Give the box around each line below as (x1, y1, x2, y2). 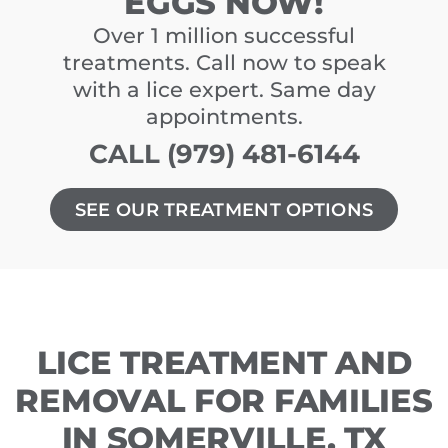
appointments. (145, 104, 303, 130)
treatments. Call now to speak (62, 50, 386, 76)
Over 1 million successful (93, 23, 355, 49)
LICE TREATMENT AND (36, 343, 412, 382)
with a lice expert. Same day (72, 77, 376, 103)
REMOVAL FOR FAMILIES (15, 381, 433, 420)
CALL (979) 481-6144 (88, 137, 360, 171)
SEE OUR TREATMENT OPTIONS (74, 199, 374, 221)
